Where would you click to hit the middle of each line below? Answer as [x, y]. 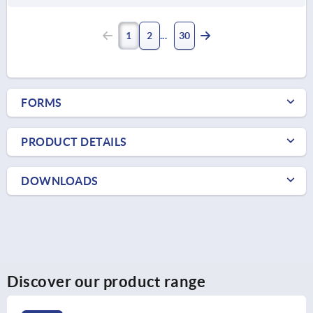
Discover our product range [106, 281]
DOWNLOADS [60, 181]
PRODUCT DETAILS [74, 141]
